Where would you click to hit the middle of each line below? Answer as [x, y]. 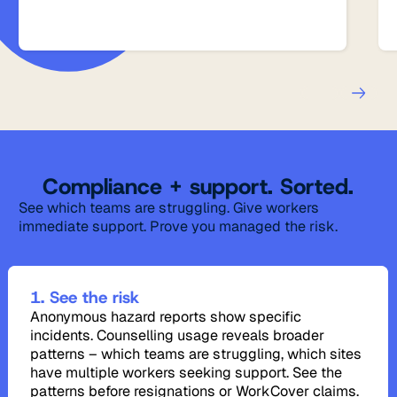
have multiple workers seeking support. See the [187, 372]
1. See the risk [85, 297]
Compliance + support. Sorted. [198, 187]
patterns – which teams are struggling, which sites [196, 354]
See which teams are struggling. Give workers [169, 208]
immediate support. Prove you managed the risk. [179, 227]
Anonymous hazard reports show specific [166, 316]
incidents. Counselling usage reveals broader [178, 335]
